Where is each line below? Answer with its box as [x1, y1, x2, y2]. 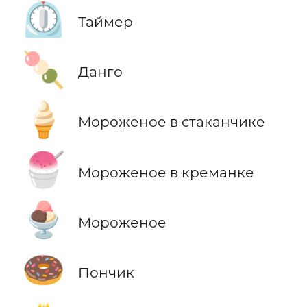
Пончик [77, 263, 134, 281]
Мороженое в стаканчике [77, 113, 265, 131]
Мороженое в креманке [77, 163, 254, 181]
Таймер [77, 13, 133, 31]
